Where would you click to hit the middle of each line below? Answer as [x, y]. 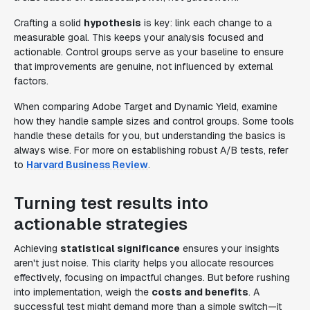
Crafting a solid [49, 23]
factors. [31, 81]
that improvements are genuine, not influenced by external [143, 66]
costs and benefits [200, 292]
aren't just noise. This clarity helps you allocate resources [144, 263]
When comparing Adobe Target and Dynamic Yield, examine [146, 107]
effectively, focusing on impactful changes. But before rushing [152, 277]
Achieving [37, 248]
